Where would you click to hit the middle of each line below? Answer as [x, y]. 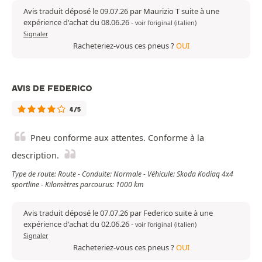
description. [35, 156]
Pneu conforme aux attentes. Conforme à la [117, 138]
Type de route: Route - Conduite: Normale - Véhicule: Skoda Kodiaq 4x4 [123, 174]
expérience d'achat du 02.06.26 [77, 224]
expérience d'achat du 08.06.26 [77, 23]
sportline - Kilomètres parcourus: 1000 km [78, 185]
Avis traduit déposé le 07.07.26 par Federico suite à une [118, 213]
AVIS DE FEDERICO [52, 89]
